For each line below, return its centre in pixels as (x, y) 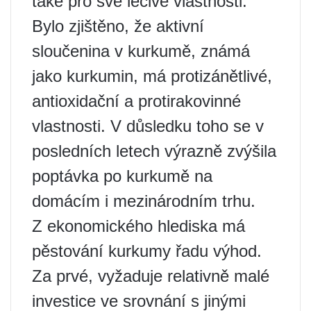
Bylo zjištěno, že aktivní (118, 26)
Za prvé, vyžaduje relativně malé (151, 276)
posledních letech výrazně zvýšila (154, 151)
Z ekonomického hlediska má (138, 226)
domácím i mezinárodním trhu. (144, 201)
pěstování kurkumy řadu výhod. (147, 251)
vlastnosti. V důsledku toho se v (148, 126)
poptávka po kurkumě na (122, 176)
